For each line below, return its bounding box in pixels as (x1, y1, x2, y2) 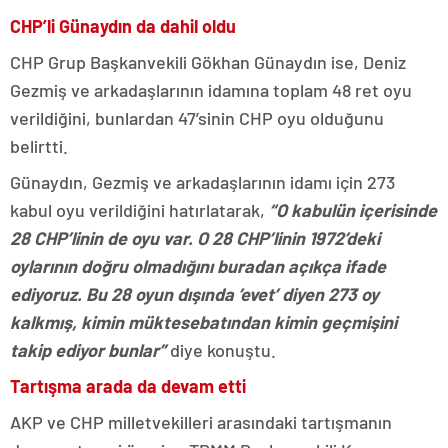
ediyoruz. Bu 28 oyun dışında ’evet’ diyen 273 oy (10, 283, 379, 306)
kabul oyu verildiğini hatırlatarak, (10, 199, 265, 222)
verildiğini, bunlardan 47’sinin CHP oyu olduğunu (10, 107, 384, 130)
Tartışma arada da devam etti (10, 375, 246, 398)
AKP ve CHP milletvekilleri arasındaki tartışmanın (10, 411, 392, 434)
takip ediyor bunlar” (10, 339, 166, 362)
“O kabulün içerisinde (265, 199, 437, 222)
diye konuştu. (166, 339, 276, 362)
